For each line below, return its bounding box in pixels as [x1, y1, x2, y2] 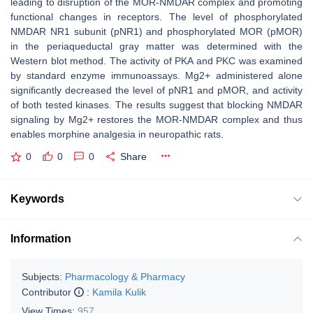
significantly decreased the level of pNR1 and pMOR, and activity [10, 85, 303, 96]
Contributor [22, 286, 74, 298]
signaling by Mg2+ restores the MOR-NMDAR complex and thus [10, 114, 303, 125]
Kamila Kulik [92, 286, 146, 298]
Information [10, 232, 71, 245]
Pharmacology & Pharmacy [65, 270, 185, 282]
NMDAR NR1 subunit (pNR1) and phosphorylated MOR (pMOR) [10, 26, 303, 37]
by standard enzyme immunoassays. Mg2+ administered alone [10, 70, 303, 81]
